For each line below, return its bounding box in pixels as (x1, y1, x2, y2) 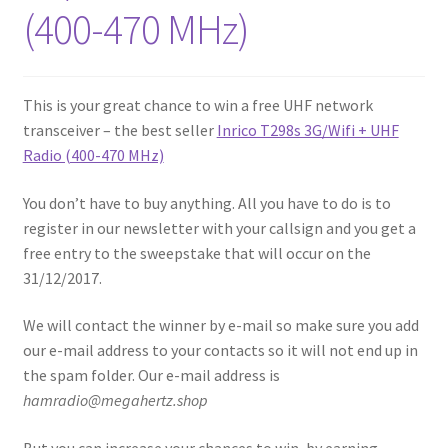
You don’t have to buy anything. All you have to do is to (22, 192, 391, 213)
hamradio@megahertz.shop (22, 390, 208, 411)
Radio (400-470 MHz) (22, 145, 164, 166)
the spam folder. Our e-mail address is (22, 365, 280, 386)
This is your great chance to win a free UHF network (22, 95, 373, 116)
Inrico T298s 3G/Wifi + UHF (216, 120, 399, 141)
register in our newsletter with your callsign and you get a (22, 217, 416, 238)
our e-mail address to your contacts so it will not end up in (22, 340, 418, 361)
